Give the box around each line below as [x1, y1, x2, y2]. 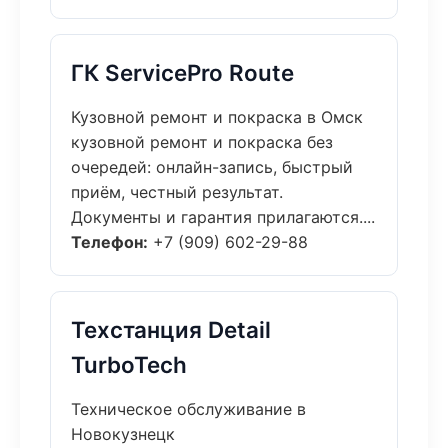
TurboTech [71, 351, 187, 378]
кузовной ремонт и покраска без [71, 132, 333, 152]
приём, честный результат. [71, 182, 283, 202]
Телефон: [71, 232, 148, 252]
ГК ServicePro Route [71, 59, 294, 86]
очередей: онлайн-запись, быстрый [71, 157, 353, 177]
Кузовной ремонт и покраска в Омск [71, 107, 363, 127]
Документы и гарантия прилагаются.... [71, 207, 375, 227]
